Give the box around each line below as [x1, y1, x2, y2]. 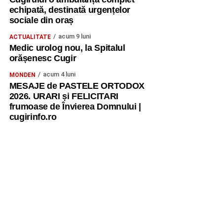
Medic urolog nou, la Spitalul [9, 43, 125, 53]
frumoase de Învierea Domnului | [9, 102, 141, 111]
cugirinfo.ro [9, 112, 57, 122]
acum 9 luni [58, 33, 91, 40]
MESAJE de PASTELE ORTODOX [9, 81, 145, 91]
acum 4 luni [42, 71, 75, 78]
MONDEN [9, 72, 36, 78]
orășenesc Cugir [9, 53, 76, 63]
